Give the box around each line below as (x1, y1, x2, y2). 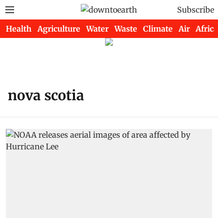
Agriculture (37, 24, 80, 34)
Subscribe (177, 5, 214, 15)
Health (6, 24, 32, 34)
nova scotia (8, 87, 84, 104)
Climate (143, 24, 173, 34)
